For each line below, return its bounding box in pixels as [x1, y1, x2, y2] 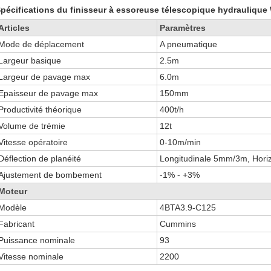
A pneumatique [160, 39, 218, 49]
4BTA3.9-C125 [160, 203, 217, 212]
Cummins [160, 219, 197, 229]
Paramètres [160, 23, 206, 33]
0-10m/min [160, 137, 201, 147]
